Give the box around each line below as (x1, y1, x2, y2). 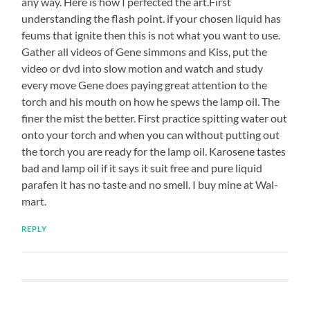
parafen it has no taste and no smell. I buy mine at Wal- (21, 177, 279, 191)
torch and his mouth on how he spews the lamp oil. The (21, 94, 280, 108)
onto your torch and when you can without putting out (21, 127, 280, 141)
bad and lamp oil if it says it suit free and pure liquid (21, 161, 263, 174)
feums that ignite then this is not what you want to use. (21, 28, 281, 42)
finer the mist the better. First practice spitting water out (21, 111, 288, 125)
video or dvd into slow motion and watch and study (21, 61, 264, 75)
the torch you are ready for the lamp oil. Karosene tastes (21, 144, 286, 158)
